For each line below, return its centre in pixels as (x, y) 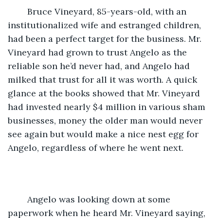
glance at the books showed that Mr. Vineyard (105, 93)
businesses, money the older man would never (106, 120)
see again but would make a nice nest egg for (104, 134)
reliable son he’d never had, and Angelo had (100, 66)
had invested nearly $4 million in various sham (108, 107)
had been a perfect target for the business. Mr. (106, 38)
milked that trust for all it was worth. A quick (104, 79)
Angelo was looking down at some (22, 199)
